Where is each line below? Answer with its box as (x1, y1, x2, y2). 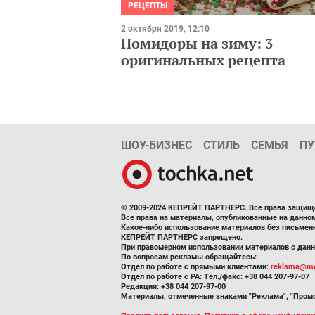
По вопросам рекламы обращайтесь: (121, 252, 257, 262)
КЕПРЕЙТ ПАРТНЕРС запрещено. (121, 232, 243, 242)
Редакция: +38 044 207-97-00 (121, 281, 226, 291)
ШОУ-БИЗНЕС (121, 138, 192, 152)
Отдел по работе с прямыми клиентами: (121, 262, 271, 271)
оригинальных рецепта (121, 50, 285, 70)
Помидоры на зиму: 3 (121, 33, 273, 53)
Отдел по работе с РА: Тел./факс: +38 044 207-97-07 (121, 271, 309, 281)
